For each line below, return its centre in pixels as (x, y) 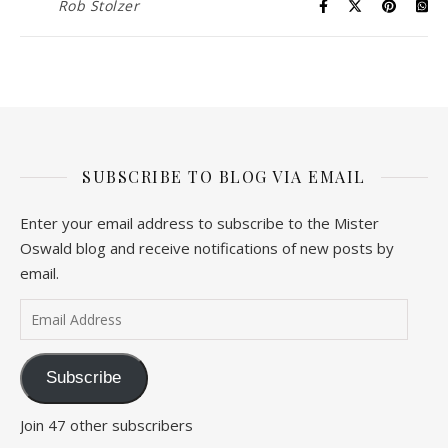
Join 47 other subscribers (106, 424)
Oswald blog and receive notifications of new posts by (207, 248)
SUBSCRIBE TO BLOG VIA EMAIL (224, 176)
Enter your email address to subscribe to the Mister (199, 223)
